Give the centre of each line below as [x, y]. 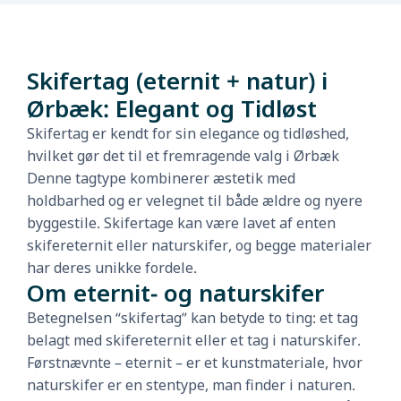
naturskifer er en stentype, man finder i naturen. [191, 385]
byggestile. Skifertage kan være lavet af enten [181, 223]
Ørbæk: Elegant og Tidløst [172, 108]
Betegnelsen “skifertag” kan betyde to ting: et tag [192, 318]
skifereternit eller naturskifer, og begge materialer [199, 245]
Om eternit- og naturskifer [175, 293]
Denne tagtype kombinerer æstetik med [161, 178]
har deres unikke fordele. [112, 268]
